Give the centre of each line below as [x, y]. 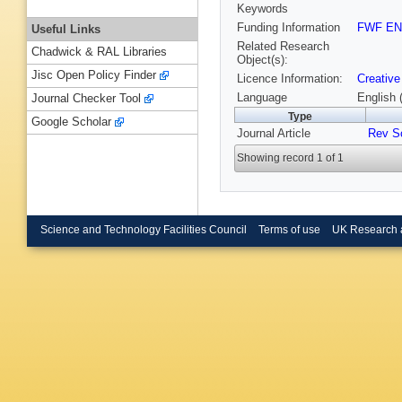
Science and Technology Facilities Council [144, 229]
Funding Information [288, 28]
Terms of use [289, 229]
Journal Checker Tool [86, 99]
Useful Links [66, 29]
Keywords [262, 9]
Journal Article [274, 134]
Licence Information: [290, 79]
